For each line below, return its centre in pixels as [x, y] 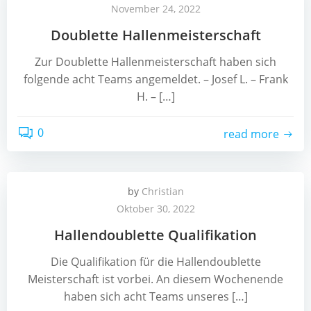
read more [251, 134]
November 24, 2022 [155, 9]
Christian [162, 191]
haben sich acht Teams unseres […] [155, 296]
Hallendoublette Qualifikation [155, 235]
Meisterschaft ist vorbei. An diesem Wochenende [155, 279]
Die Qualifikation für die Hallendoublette [155, 262]
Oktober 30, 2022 [155, 209]
